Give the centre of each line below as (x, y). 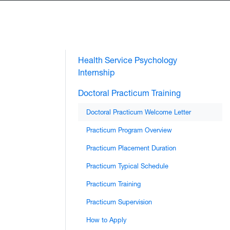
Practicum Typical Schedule (127, 166)
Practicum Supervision (119, 202)
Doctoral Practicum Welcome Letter (139, 112)
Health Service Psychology (128, 60)
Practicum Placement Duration (131, 148)
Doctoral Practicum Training (129, 93)
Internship (96, 73)
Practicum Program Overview (129, 130)
